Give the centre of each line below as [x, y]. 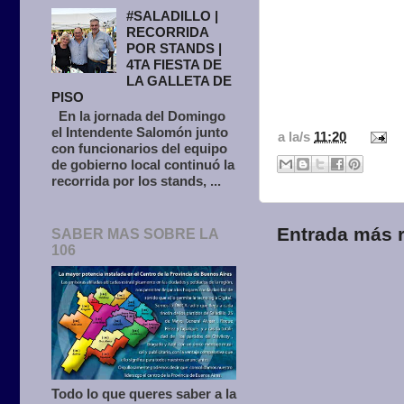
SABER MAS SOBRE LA [135, 234]
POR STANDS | [174, 49]
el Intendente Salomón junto [140, 133]
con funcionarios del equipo [139, 149]
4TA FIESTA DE [174, 65]
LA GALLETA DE [179, 81]
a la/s [296, 136]
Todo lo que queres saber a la [144, 393]
